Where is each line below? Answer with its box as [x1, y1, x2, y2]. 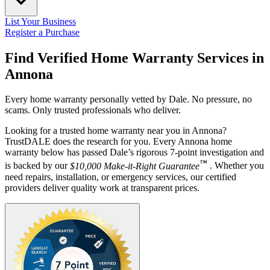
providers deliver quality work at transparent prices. [5, 182, 199, 193]
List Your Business [5, 16, 76, 27]
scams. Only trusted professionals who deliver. [5, 105, 181, 116]
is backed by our [5, 160, 70, 171]
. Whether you [207, 160, 264, 171]
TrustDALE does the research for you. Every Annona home [5, 136, 232, 147]
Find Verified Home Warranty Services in [5, 49, 264, 66]
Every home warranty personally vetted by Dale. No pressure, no [5, 94, 252, 105]
